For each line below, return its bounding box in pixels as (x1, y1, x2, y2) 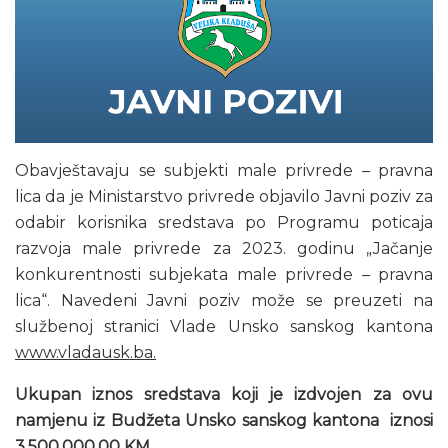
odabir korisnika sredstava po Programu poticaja (15, 212, 433, 232)
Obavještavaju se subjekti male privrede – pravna (15, 160, 433, 180)
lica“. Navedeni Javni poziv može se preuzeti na (15, 290, 433, 310)
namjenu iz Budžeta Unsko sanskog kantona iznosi (15, 410, 433, 430)
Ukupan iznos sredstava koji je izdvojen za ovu (15, 384, 433, 404)
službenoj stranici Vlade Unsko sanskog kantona (15, 316, 433, 336)
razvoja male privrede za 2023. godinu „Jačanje (15, 238, 433, 258)
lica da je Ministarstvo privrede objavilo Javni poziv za (15, 186, 433, 206)
